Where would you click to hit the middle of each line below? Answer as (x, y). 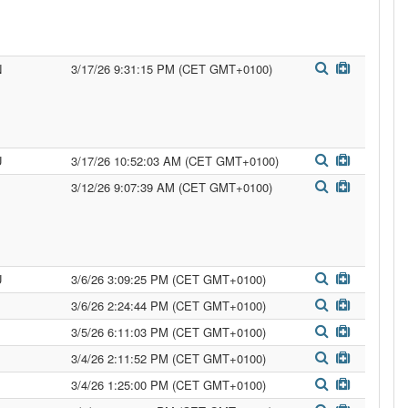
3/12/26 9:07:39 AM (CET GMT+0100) (172, 187)
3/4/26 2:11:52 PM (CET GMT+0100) (168, 358)
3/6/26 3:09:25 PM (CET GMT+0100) (168, 279)
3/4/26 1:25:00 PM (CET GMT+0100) (168, 385)
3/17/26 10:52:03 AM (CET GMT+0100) (175, 161)
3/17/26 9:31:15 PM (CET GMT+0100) (172, 69)
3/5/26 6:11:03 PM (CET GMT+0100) (168, 332)
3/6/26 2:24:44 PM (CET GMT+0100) (168, 306)
